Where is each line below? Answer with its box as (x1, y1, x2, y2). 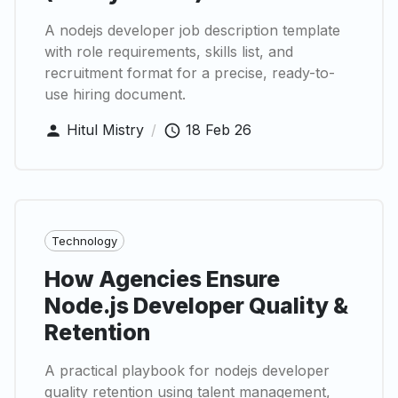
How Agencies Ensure (44, 266, 280, 293)
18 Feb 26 (186, 120, 251, 139)
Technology (52, 233, 117, 248)
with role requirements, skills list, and (44, 42, 293, 60)
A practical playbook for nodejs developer (44, 362, 330, 380)
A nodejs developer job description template (44, 20, 340, 39)
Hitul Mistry (67, 120, 144, 139)
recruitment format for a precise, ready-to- (44, 63, 335, 82)
